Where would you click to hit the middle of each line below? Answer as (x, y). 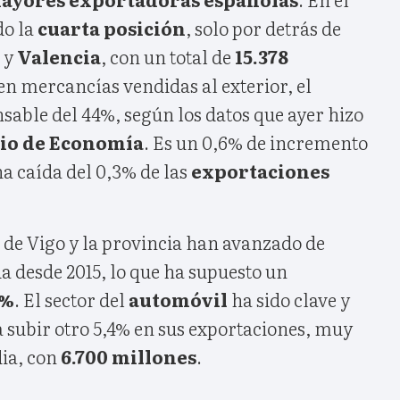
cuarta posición (112, 27)
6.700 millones (129, 356)
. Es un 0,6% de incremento (256, 142)
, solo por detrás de (263, 27)
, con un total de (168, 56)
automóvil (178, 299)
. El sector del (71, 299)
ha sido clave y (289, 299)
